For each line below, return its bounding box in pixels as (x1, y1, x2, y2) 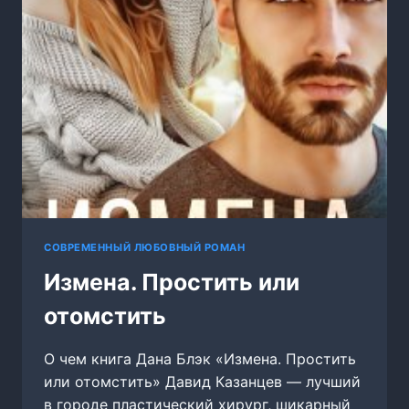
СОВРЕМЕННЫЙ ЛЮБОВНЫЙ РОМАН (44, 240, 246, 254)
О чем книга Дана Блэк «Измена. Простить (44, 350, 356, 369)
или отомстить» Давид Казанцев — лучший (44, 372, 361, 392)
